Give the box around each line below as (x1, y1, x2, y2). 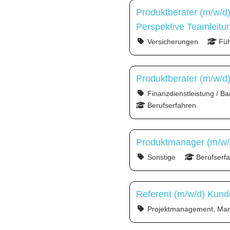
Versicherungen (145, 37, 198, 46)
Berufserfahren (145, 101, 196, 110)
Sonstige (145, 153, 176, 162)
